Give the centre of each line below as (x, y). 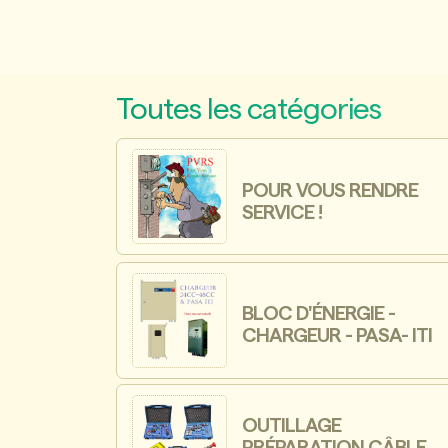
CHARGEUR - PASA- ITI (337, 336)
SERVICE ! (282, 212)
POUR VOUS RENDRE (330, 190)
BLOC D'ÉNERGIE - (319, 314)
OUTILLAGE (292, 425)
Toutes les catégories (248, 109)
